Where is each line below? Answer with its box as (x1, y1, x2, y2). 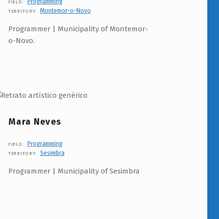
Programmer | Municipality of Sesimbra (8, 166, 140, 175)
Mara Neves (8, 116, 62, 127)
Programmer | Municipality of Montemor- (8, 24, 148, 34)
